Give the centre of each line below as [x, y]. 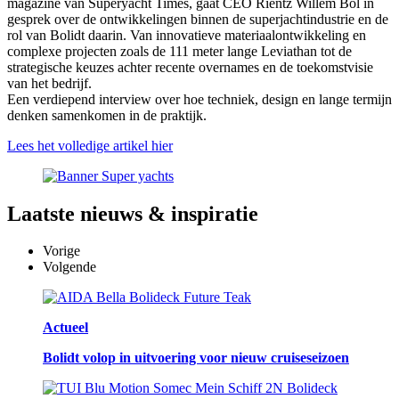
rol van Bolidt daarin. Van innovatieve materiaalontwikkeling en [187, 35]
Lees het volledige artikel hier [90, 145]
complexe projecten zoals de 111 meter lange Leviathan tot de [179, 51]
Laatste [41, 213]
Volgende [69, 267]
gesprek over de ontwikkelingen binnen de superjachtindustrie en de [198, 19]
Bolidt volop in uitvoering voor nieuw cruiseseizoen [196, 358]
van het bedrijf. [49, 83]
